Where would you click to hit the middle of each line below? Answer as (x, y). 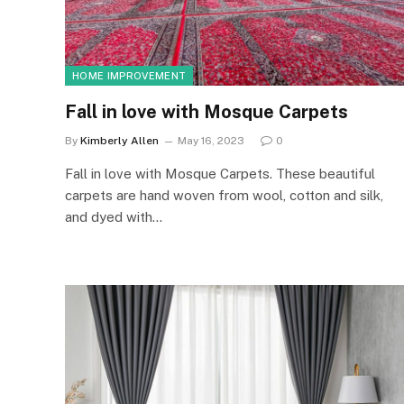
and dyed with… (114, 217)
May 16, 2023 (211, 141)
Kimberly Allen (119, 141)
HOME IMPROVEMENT (129, 76)
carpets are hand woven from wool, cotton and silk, (224, 195)
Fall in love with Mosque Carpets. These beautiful (220, 174)
